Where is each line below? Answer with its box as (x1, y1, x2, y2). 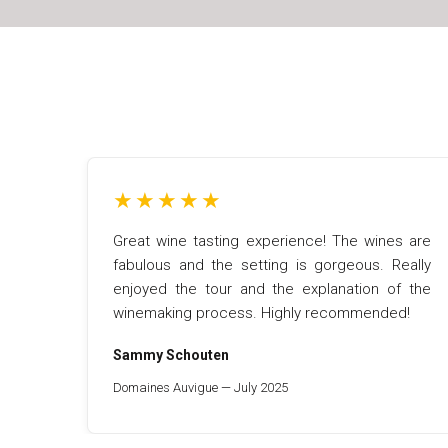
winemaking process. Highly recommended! (113, 304, 410, 322)
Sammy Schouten (113, 347, 229, 363)
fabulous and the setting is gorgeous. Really (113, 256, 431, 274)
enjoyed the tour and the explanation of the (113, 280, 431, 298)
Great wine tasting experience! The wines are (113, 232, 431, 250)
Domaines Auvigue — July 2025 (113, 380, 288, 395)
